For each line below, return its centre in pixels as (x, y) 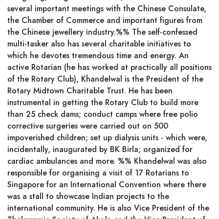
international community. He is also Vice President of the (108, 208)
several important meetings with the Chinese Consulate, (107, 9)
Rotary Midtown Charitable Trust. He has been (90, 91)
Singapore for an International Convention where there (107, 185)
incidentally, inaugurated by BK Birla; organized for (100, 149)
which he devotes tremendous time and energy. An (98, 55)
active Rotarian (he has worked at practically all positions (109, 67)
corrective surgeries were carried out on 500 (88, 126)
